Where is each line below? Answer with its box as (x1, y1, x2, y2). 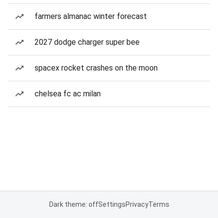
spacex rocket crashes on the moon (35, 63, 158, 73)
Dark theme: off (49, 200, 98, 208)
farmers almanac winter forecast (35, 12, 147, 21)
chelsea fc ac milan (35, 89, 101, 98)
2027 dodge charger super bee (35, 37, 140, 47)
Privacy (125, 200, 148, 208)
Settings (98, 200, 126, 208)
